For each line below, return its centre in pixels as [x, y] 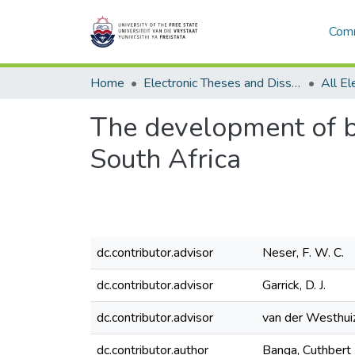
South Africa [166, 159]
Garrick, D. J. [294, 285]
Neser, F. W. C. [303, 253]
